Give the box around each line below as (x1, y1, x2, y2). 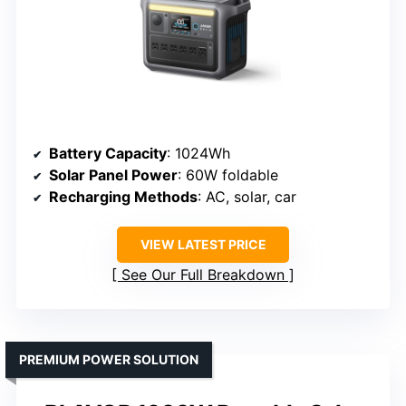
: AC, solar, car (198, 187, 296, 206)
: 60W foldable (178, 165, 278, 184)
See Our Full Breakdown (121, 265, 285, 284)
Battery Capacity (49, 143, 167, 162)
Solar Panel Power (49, 165, 178, 184)
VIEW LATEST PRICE (140, 236, 266, 252)
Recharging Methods (49, 187, 198, 206)
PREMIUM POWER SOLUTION (19, 351, 198, 367)
